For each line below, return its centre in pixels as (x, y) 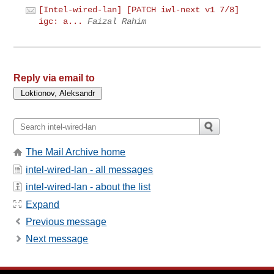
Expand (43, 204)
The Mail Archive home (76, 152)
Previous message (66, 221)
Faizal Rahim (117, 22)
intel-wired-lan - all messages (90, 169)
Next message (57, 239)
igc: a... (61, 22)
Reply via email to (54, 78)
